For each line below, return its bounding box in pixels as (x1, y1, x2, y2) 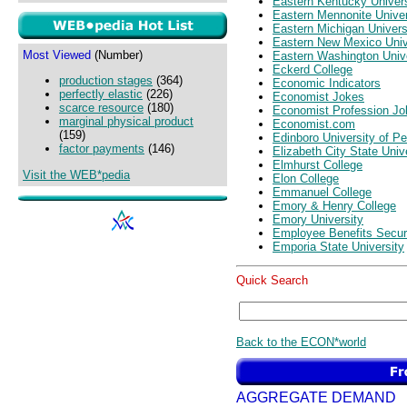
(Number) (91, 48, 143, 62)
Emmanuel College (273, 184, 372, 199)
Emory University (273, 212, 363, 226)
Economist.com (273, 116, 355, 131)
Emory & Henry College (273, 198, 396, 213)
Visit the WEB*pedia (23, 167, 130, 182)
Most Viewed (23, 48, 91, 62)
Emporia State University (273, 239, 404, 253)
